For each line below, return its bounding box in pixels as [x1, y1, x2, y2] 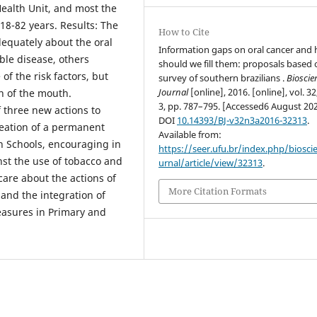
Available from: [158, 128, 222, 142]
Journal [158, 86, 189, 99]
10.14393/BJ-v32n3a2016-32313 [177, 114, 308, 127]
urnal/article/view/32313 [158, 156, 263, 170]
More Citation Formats [168, 185, 267, 198]
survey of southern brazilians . [158, 71, 287, 85]
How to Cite [158, 25, 210, 39]
